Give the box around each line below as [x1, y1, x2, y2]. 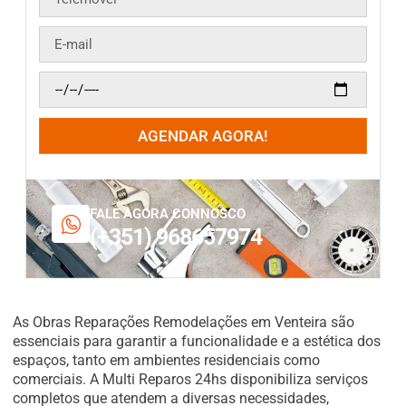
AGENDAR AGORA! [138, 127, 268, 145]
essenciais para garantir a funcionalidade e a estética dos [13, 333, 381, 350]
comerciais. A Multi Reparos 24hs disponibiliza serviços [13, 371, 368, 388]
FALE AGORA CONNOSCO [90, 206, 246, 222]
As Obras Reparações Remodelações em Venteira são [13, 314, 354, 331]
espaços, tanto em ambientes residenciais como [13, 352, 320, 369]
